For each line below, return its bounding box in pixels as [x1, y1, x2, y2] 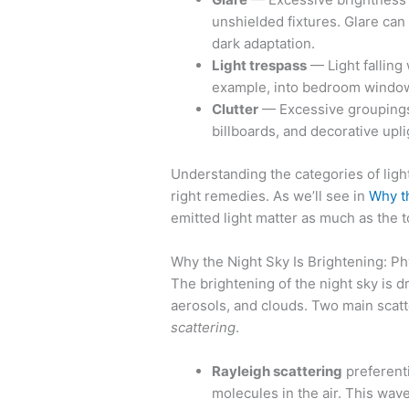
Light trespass [212, 57, 307, 75]
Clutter [212, 100, 258, 119]
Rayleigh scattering [212, 362, 342, 380]
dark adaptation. [212, 35, 315, 53]
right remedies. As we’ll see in [171, 186, 369, 204]
